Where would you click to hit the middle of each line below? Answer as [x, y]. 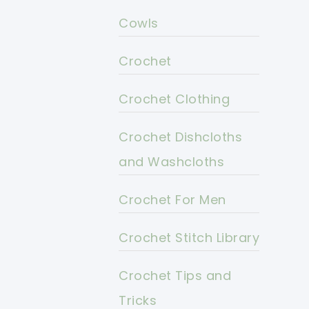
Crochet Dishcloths [180, 137]
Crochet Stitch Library [189, 238]
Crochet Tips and [175, 276]
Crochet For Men [172, 200]
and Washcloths [171, 162]
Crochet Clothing [174, 99]
